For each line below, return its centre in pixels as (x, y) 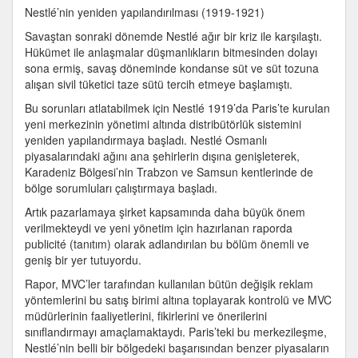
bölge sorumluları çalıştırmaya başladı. (121, 188)
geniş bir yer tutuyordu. (83, 260)
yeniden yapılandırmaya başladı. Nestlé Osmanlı (146, 140)
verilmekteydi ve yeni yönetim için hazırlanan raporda (159, 228)
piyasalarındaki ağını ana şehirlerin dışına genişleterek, (162, 156)
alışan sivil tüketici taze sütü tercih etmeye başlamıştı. (159, 84)
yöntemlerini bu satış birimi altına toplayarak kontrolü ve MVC (178, 300)
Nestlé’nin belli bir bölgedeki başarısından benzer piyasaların (177, 348)
